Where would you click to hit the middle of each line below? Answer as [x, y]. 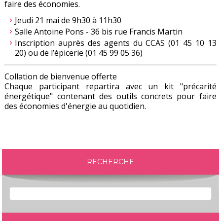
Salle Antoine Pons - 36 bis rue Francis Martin [99, 31]
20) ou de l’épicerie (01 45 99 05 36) [79, 53]
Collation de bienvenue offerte [61, 76]
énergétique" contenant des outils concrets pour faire [110, 96]
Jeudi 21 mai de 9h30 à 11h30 [68, 20]
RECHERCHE [110, 162]
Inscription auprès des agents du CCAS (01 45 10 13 [116, 43]
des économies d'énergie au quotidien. [75, 106]
